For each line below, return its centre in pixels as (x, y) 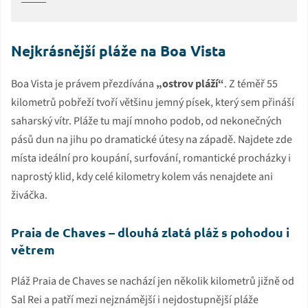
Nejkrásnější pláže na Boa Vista (119, 50)
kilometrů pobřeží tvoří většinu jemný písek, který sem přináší (153, 102)
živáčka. (29, 195)
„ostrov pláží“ (190, 84)
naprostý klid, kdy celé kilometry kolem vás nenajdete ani (142, 176)
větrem (33, 249)
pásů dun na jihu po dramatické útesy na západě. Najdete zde (152, 139)
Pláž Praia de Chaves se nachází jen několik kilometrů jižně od (153, 281)
